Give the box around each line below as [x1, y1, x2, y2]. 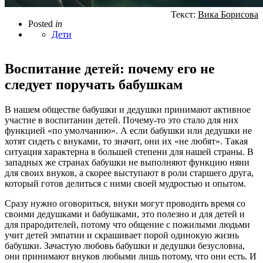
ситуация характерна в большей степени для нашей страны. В [5, 146, 254, 157]
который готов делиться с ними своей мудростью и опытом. [5, 178, 246, 188]
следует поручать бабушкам [5, 76, 183, 92]
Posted [28, 19, 53, 29]
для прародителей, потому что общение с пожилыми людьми [5, 219, 250, 230]
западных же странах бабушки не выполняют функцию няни [5, 157, 249, 167]
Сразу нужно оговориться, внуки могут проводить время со [5, 198, 245, 208]
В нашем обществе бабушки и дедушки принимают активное [5, 104, 251, 114]
